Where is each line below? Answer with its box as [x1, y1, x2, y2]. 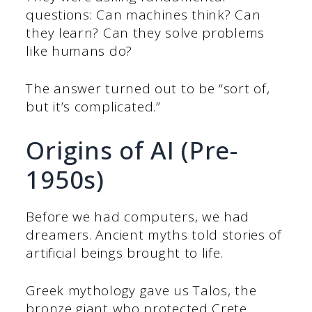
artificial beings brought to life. [26, 243, 224, 262]
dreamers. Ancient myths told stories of [26, 225, 282, 244]
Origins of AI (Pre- [26, 133, 238, 166]
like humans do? [26, 41, 132, 60]
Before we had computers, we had [26, 207, 250, 226]
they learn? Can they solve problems [26, 23, 265, 42]
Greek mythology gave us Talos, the [26, 281, 257, 300]
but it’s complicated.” [26, 97, 165, 116]
